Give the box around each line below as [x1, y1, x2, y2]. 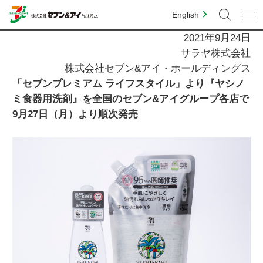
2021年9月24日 [184, 32, 251, 43]
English [172, 10, 199, 19]
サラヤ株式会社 [181, 48, 251, 59]
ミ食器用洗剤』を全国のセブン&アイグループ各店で [12, 93, 249, 104]
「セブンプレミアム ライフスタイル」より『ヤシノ [12, 78, 245, 89]
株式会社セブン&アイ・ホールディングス [65, 63, 251, 74]
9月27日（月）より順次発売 [12, 109, 138, 120]
